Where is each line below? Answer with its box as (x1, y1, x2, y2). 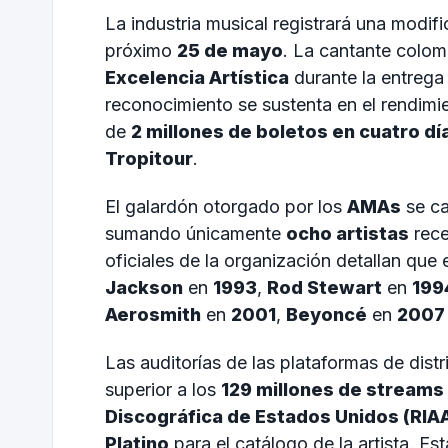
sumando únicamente (105, 222, 286, 244)
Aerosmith (105, 303, 201, 325)
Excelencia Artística (105, 67, 289, 89)
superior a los (105, 378, 221, 400)
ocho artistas (286, 222, 409, 244)
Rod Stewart (267, 276, 382, 298)
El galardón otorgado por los (105, 195, 347, 217)
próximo (105, 40, 177, 62)
